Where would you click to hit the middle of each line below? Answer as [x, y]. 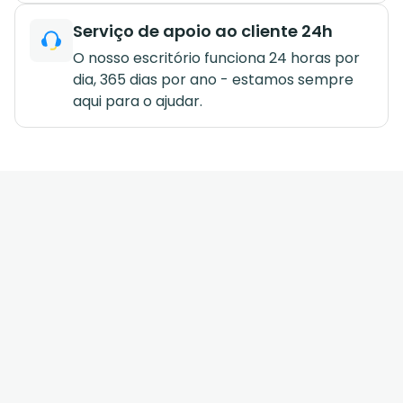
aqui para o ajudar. [138, 101]
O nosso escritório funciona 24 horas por [216, 58]
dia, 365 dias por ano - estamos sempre [213, 79]
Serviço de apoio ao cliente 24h [203, 31]
